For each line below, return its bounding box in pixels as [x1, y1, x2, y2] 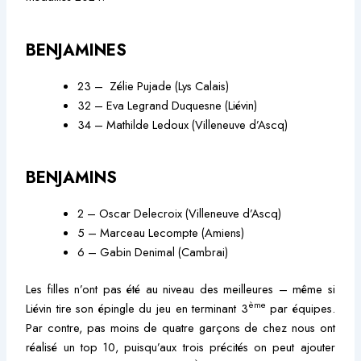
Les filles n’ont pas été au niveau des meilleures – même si [26, 280, 335, 297]
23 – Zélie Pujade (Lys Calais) [77, 77, 230, 94]
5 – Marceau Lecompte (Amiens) [77, 223, 245, 241]
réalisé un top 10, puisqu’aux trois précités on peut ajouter [26, 338, 335, 355]
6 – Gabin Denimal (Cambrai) [77, 243, 229, 260]
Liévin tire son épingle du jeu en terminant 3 [26, 299, 248, 317]
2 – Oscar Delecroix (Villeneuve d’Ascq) [77, 204, 282, 222]
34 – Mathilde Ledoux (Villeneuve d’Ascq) [77, 115, 288, 133]
